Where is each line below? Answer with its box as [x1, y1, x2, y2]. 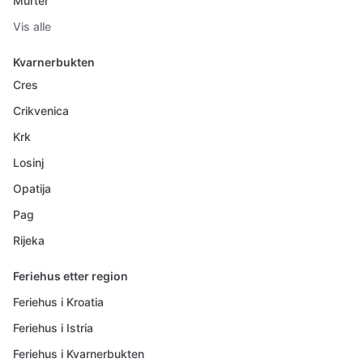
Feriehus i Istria [13, 321, 93, 335]
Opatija [13, 181, 51, 195]
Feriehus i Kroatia [13, 295, 104, 309]
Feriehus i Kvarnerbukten [13, 347, 144, 361]
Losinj [13, 156, 44, 169]
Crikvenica [13, 104, 69, 117]
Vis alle [13, 19, 51, 33]
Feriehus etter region [13, 269, 128, 283]
